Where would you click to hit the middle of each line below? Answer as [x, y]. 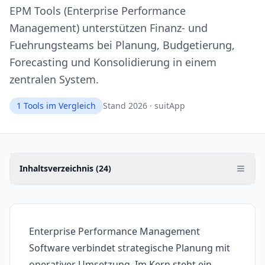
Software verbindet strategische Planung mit [130, 248]
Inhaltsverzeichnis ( [59, 169]
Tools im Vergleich [59, 106]
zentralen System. [54, 80]
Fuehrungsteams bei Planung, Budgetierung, [122, 45]
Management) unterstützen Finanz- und [109, 28]
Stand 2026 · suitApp [144, 106]
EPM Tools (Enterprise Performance [98, 11]
